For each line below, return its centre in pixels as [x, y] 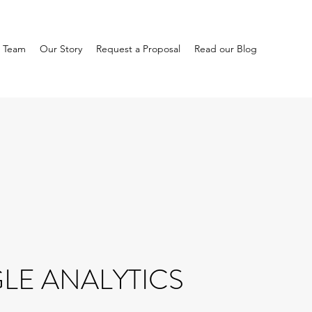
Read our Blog [226, 49]
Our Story [61, 49]
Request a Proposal [138, 49]
